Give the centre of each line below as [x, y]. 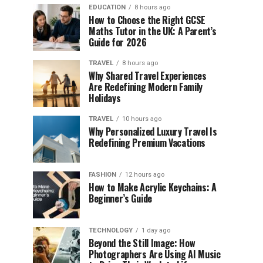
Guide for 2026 [118, 42]
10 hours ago [142, 119]
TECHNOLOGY [111, 230]
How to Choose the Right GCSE [147, 20]
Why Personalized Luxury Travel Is [153, 131]
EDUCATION [107, 7]
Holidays [105, 98]
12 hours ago [145, 175]
